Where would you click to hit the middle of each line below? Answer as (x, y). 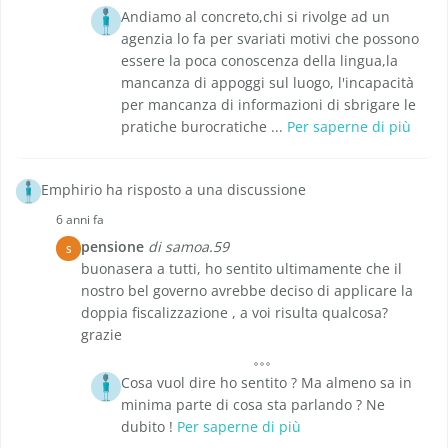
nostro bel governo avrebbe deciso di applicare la (247, 291)
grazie (101, 335)
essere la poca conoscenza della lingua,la (259, 61)
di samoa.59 (188, 247)
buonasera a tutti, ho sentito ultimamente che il (241, 269)
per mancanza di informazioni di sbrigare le (268, 105)
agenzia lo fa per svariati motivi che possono (270, 39)
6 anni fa (80, 220)
